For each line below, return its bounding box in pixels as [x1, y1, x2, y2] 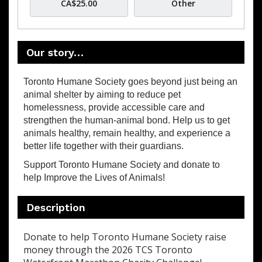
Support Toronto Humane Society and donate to [23, 160, 220, 170]
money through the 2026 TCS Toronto [23, 243, 192, 256]
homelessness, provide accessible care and [23, 102, 205, 112]
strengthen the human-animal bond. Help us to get [23, 115, 230, 125]
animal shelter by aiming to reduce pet [23, 89, 181, 99]
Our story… [26, 46, 84, 58]
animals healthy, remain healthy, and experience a [23, 128, 230, 138]
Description [26, 201, 85, 213]
